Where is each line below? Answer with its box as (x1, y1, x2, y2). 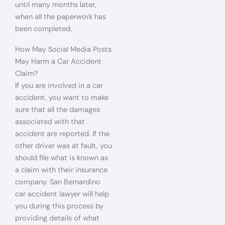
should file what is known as (15, 153, 108, 163)
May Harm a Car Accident (15, 57, 101, 66)
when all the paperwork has (15, 12, 106, 22)
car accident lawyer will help (15, 189, 109, 199)
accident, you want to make (15, 93, 108, 102)
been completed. (15, 24, 72, 34)
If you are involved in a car (15, 81, 103, 90)
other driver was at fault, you (15, 141, 112, 151)
